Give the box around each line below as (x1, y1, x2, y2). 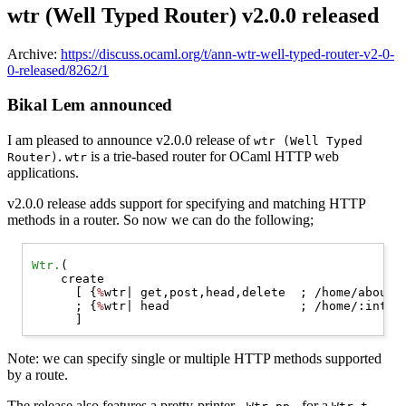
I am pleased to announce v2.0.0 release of (7, 132, 254, 148)
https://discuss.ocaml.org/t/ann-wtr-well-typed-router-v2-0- (61, 45, 394, 62)
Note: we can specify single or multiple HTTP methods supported (7, 351, 382, 367)
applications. (7, 165, 79, 180)
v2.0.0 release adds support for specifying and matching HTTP (7, 196, 365, 211)
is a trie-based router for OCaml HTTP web (87, 149, 339, 164)
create (32, 271, 105, 285)
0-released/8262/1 (7, 62, 109, 78)
